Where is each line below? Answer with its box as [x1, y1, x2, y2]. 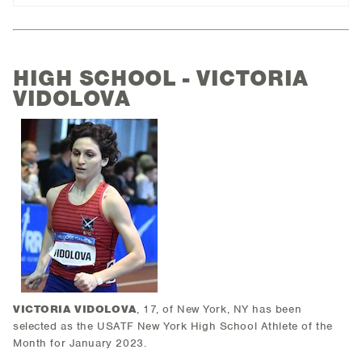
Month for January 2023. [13, 336, 147, 351]
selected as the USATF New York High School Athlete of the [13, 319, 333, 334]
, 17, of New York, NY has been [136, 302, 302, 317]
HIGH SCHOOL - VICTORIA [13, 65, 309, 93]
